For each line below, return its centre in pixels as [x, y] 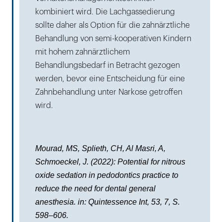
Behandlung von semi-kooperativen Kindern [113, 38]
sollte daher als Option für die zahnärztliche [112, 25]
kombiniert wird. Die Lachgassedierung [105, 12]
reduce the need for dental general [95, 188]
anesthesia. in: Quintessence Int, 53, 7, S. [108, 202]
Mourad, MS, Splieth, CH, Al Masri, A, [100, 148]
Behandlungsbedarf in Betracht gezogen [108, 65]
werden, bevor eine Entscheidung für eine [110, 79]
